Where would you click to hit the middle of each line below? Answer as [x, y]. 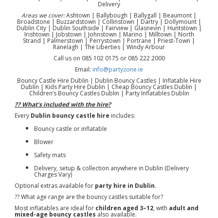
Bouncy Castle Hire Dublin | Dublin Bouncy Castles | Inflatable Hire [109, 80]
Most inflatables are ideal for [55, 208]
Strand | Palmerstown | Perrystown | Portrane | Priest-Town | [109, 40]
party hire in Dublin [125, 185]
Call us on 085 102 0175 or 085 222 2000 [109, 58]
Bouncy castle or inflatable [71, 128]
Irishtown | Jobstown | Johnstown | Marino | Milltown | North [109, 34]
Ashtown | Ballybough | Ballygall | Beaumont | [131, 15]
